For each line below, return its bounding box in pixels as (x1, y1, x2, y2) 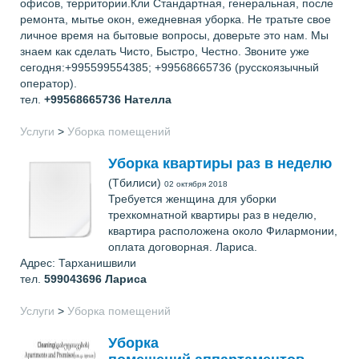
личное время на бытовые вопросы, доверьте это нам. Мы (20, 29, 329, 42)
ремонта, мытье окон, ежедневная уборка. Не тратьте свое (20, 13, 331, 26)
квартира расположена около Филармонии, (108, 224, 337, 237)
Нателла (124, 93, 171, 106)
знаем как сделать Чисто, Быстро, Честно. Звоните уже (20, 45, 309, 58)
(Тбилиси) (108, 176, 164, 189)
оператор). (20, 77, 77, 90)
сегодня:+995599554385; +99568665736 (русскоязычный (20, 61, 319, 74)
